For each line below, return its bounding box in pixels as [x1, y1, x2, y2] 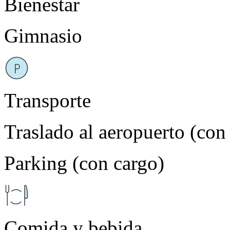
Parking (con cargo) [4, 151, 164, 174]
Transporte [4, 89, 91, 111]
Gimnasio [4, 24, 82, 47]
